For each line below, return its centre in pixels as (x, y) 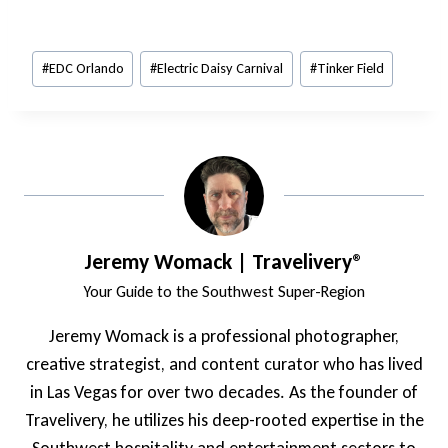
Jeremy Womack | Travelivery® (224, 261)
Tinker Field (350, 68)
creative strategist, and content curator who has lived (224, 364)
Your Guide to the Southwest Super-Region (224, 291)
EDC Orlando (86, 68)
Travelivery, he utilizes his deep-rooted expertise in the (224, 420)
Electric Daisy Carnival (220, 68)
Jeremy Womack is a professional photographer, (224, 336)
